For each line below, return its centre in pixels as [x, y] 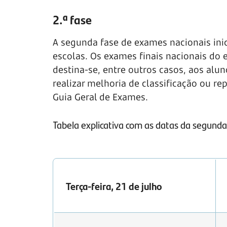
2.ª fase [72, 20]
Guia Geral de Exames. [102, 97]
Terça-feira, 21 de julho [114, 186]
